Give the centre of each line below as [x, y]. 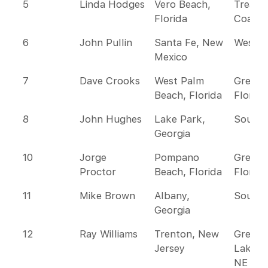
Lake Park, [180, 119]
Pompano [177, 157]
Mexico [171, 57]
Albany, [172, 196]
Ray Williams [109, 234]
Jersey [170, 248]
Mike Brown [107, 196]
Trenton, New [187, 234]
